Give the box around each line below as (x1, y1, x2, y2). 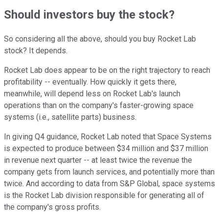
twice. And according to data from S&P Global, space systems (4, 179, 215, 189)
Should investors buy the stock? (4, 8, 175, 22)
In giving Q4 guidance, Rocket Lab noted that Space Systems (4, 132, 212, 142)
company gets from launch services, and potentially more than (4, 167, 215, 177)
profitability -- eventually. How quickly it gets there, (4, 77, 176, 87)
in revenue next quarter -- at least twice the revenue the (4, 155, 192, 165)
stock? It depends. (4, 46, 67, 56)
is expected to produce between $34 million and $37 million (4, 144, 208, 153)
